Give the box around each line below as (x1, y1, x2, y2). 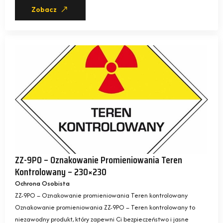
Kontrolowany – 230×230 (15, 164, 107, 180)
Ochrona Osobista (15, 179, 70, 188)
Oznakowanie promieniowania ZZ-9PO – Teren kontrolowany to (15, 203, 195, 212)
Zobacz (31, 4, 57, 14)
